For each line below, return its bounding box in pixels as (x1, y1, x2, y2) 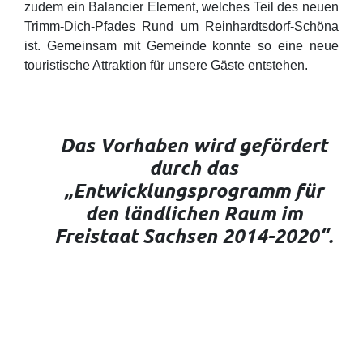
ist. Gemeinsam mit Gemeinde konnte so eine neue (24, 38, 339, 53)
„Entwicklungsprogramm (64, 177, 295, 203)
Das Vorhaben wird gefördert (60, 132, 327, 157)
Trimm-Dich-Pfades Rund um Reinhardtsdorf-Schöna (24, 19, 339, 33)
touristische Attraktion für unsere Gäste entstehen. (24, 58, 308, 72)
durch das (149, 155, 238, 180)
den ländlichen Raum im (85, 200, 302, 225)
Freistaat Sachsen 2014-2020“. (54, 223, 333, 248)
